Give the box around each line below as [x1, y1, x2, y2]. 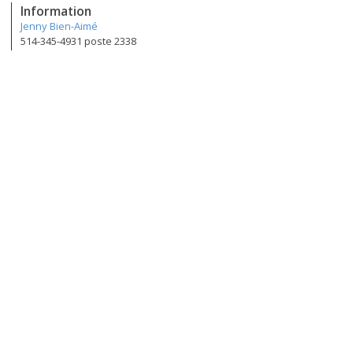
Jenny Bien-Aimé [20, 19, 98, 34]
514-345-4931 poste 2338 [20, 34, 137, 49]
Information [20, 2, 92, 20]
